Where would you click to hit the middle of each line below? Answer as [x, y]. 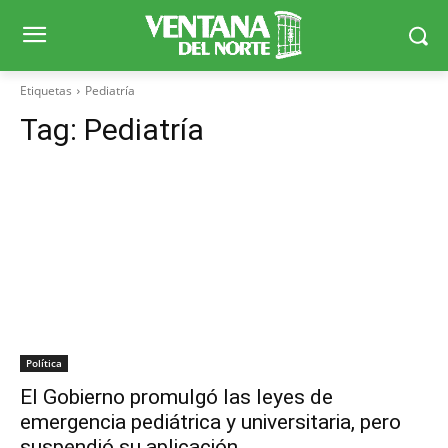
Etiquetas [46, 91]
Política [44, 363]
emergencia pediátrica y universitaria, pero [210, 422]
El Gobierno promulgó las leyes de [176, 397]
